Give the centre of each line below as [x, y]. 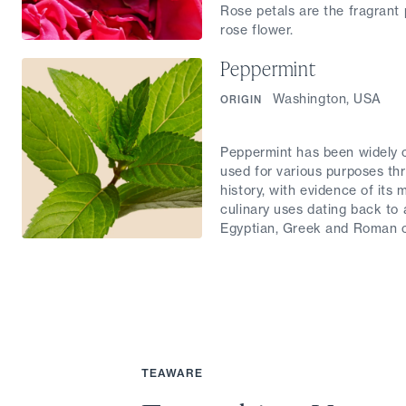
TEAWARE [172, 372]
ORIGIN [241, 99]
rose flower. [257, 29]
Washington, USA [327, 98]
